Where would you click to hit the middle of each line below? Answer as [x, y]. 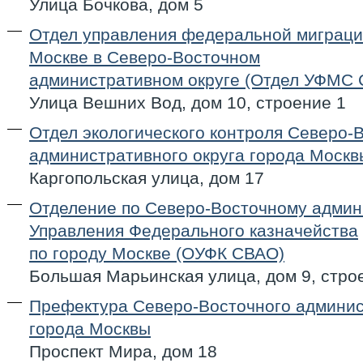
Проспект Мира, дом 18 [123, 351]
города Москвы [90, 329]
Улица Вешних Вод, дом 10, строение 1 [188, 102]
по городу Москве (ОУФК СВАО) [157, 253]
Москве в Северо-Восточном [145, 57]
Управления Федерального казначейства [194, 231]
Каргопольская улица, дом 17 [147, 178]
